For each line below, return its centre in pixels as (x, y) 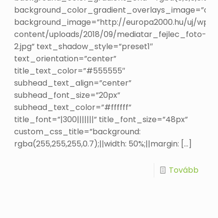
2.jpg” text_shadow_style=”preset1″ (84, 47)
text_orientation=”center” (65, 59)
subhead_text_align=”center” (73, 83)
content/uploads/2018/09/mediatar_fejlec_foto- (110, 35)
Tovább (183, 170)
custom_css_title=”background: (78, 132)
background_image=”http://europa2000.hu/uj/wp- (114, 22)
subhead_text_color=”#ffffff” (73, 108)
